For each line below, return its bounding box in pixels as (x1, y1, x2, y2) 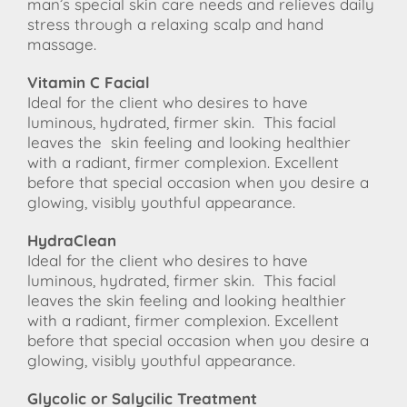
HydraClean (27, 231, 121, 251)
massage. (27, 35, 96, 55)
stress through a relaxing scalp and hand (27, 15, 323, 35)
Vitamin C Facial (27, 73, 150, 93)
